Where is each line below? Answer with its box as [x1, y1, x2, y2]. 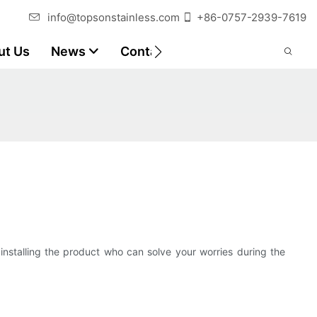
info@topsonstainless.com [47, 11, 180, 24]
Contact [120, 44, 169, 59]
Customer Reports [190, 44, 304, 59]
